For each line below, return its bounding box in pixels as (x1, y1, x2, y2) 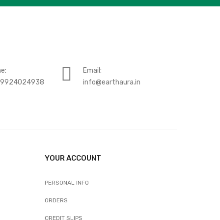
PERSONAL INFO (45, 179, 89, 186)
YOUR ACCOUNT (45, 154, 101, 163)
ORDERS (45, 197, 68, 204)
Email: (83, 66, 102, 75)
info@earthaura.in (83, 78, 141, 86)
